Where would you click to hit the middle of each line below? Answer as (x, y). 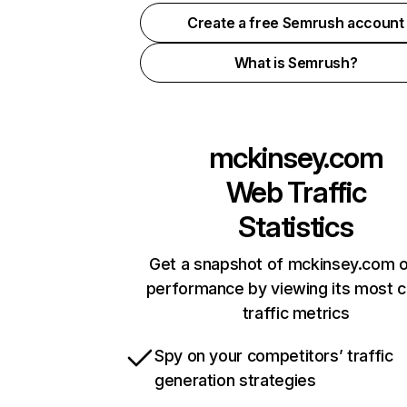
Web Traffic (296, 192)
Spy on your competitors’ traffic (274, 356)
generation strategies (235, 380)
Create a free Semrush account (296, 23)
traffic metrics (296, 313)
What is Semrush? (296, 63)
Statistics (296, 227)
